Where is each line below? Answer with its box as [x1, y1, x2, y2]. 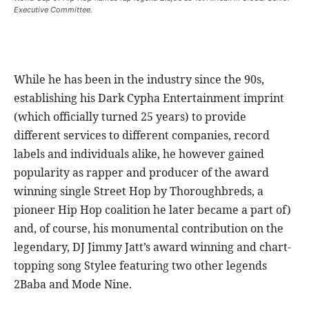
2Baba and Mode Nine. [14, 277, 132, 292]
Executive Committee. [14, 5, 92, 15]
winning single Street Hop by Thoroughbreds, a [14, 183, 263, 199]
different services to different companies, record [14, 128, 270, 143]
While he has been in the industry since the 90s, [14, 72, 264, 88]
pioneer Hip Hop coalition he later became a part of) [14, 202, 291, 218]
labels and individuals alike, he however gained [14, 146, 264, 162]
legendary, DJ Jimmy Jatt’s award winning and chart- [14, 239, 291, 255]
